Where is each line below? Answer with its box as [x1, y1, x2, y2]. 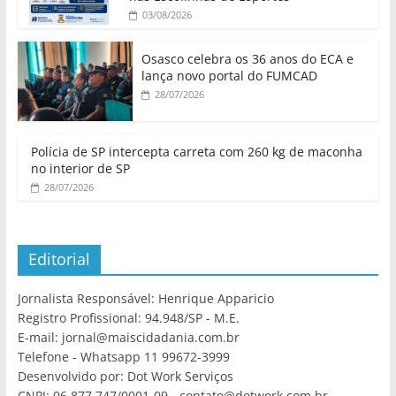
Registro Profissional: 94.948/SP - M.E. [17, 309, 240, 327]
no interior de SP [30, 160, 130, 178]
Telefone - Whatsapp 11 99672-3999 [17, 348, 230, 366]
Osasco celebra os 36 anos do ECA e [141, 50, 354, 68]
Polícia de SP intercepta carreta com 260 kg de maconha [30, 143, 362, 161]
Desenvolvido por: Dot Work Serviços [17, 368, 233, 385]
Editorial [27, 248, 90, 270]
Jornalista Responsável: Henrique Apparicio [17, 290, 274, 308]
